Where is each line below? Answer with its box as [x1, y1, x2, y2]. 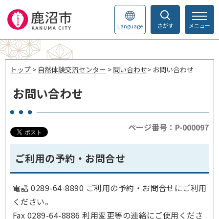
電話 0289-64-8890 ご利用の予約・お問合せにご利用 [13, 182, 207, 194]
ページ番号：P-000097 [128, 121, 209, 133]
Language [117, 22, 143, 30]
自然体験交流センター [38, 65, 106, 74]
